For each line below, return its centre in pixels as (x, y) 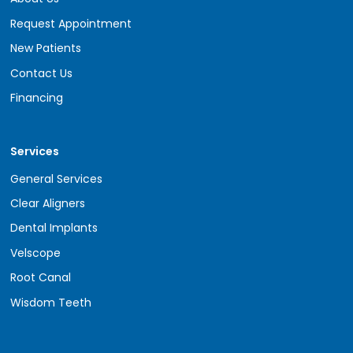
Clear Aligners (48, 204)
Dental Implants (54, 228)
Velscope (36, 253)
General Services (57, 178)
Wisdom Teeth (51, 302)
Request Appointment (71, 23)
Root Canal (41, 278)
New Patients (46, 48)
